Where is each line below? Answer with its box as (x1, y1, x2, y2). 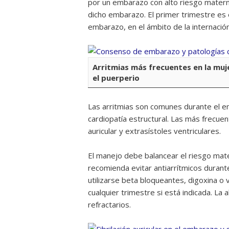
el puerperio (93, 73, 140, 83)
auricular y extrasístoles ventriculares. (88, 126, 221, 136)
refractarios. (88, 199, 131, 210)
